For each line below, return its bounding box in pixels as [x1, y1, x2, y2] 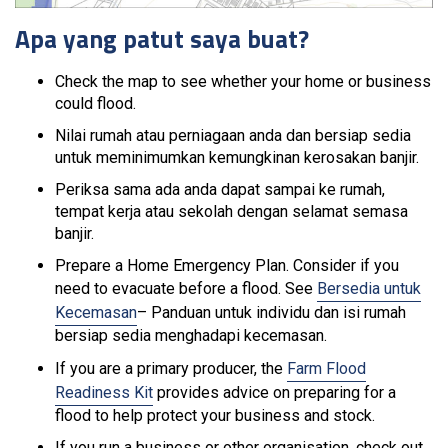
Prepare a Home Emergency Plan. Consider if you [55, 256, 399, 275]
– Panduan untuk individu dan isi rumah [137, 303, 406, 322]
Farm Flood [287, 359, 366, 378]
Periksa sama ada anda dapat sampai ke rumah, [55, 180, 385, 199]
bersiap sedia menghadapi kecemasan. [55, 326, 327, 345]
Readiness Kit [55, 383, 153, 402]
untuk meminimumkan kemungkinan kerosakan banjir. [55, 148, 419, 167]
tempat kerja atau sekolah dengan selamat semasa [55, 202, 408, 221]
